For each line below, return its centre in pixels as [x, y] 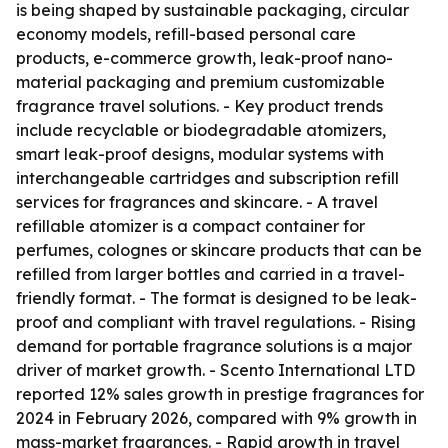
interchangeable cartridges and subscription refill [207, 178]
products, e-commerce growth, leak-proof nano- [204, 58]
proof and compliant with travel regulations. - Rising [216, 322]
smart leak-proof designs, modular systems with [200, 154]
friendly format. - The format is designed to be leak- [216, 298]
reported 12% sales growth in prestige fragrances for [220, 394]
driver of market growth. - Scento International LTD [215, 370]
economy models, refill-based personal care [186, 34]
